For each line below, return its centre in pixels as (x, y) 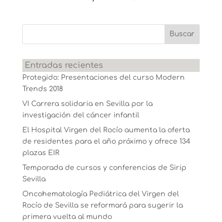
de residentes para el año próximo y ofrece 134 (106, 141)
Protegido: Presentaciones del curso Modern (103, 77)
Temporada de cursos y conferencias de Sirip (104, 167)
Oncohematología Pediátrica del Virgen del (100, 194)
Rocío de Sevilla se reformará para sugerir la (102, 205)
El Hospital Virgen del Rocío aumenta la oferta (106, 130)
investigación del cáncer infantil (81, 115)
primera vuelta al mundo (67, 217)
